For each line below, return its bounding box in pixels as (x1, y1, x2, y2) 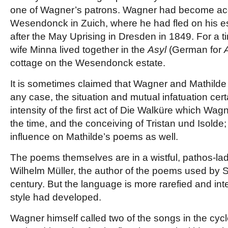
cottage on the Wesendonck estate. (10, 58, 165, 68)
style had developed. (10, 192, 101, 203)
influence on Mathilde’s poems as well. (10, 131, 178, 142)
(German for (166, 44, 224, 55)
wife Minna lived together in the (10, 44, 148, 55)
